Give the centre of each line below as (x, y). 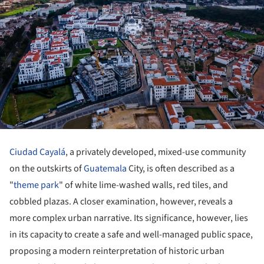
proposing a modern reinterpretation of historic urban (117, 251)
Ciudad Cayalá (37, 152)
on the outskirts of (47, 169)
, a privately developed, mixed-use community (156, 152)
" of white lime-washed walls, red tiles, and (143, 185)
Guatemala (105, 169)
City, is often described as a (181, 169)
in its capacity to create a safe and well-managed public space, (131, 235)
